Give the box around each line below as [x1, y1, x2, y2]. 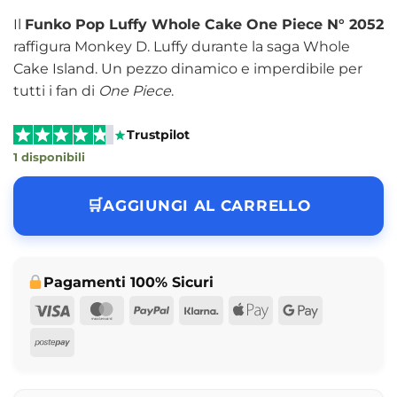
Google [317, 300, 368, 318]
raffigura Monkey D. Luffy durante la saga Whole [13, 37, 350, 55]
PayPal [168, 300, 215, 318]
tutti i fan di [13, 82, 98, 99]
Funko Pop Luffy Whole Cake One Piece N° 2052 [25, 15, 384, 33]
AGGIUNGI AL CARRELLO [103, 197, 311, 215]
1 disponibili [13, 151, 85, 165]
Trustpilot [126, 126, 190, 143]
